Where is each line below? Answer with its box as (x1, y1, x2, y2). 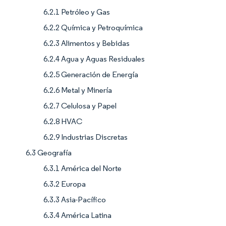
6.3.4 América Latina (43, 210, 111, 220)
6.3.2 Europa (43, 179, 86, 189)
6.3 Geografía (26, 147, 72, 157)
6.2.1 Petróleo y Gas (43, 7, 110, 17)
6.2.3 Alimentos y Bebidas (43, 38, 130, 48)
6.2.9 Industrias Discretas (43, 132, 128, 142)
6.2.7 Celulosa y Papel (43, 100, 117, 110)
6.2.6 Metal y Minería (43, 85, 112, 95)
